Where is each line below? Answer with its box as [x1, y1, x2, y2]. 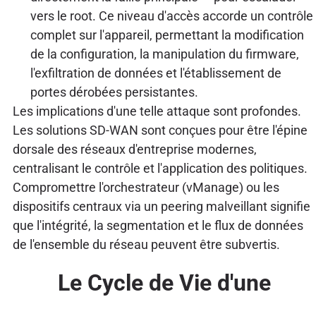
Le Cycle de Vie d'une [57, 269, 271, 296]
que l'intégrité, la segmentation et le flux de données [12, 217, 303, 233]
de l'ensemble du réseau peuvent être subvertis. [12, 236, 280, 252]
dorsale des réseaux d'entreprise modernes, [12, 141, 257, 157]
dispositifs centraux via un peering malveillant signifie [12, 198, 310, 214]
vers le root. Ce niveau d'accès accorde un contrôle [30, 8, 313, 23]
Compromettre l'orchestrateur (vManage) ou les [12, 179, 279, 195]
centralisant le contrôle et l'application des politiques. [12, 160, 308, 176]
